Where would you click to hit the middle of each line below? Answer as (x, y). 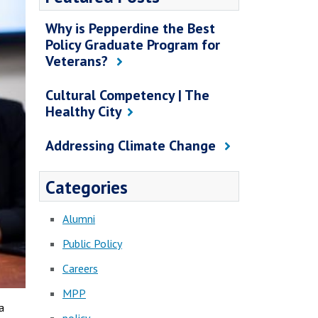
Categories (87, 188)
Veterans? (78, 61)
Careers (80, 269)
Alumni (79, 219)
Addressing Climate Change (132, 145)
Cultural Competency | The (127, 95)
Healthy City (84, 111)
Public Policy (92, 244)
